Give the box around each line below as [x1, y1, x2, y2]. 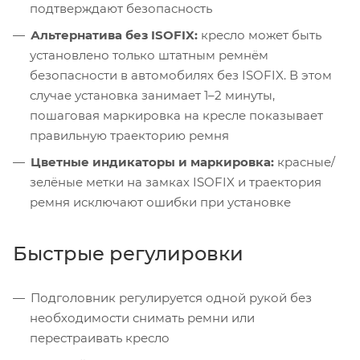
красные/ [274, 153, 335, 170]
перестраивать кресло [30, 329, 170, 346]
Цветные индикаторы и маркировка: [31, 153, 274, 170]
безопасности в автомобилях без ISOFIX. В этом [30, 67, 332, 83]
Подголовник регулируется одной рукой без [31, 289, 312, 305]
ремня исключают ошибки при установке [30, 194, 291, 210]
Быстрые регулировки [13, 241, 243, 265]
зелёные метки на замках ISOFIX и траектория [30, 174, 321, 190]
